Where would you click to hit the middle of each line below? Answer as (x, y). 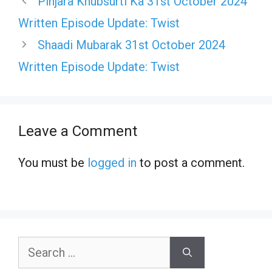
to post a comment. (191, 162)
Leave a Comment (78, 131)
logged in (112, 162)
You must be (53, 162)
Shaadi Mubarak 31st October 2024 (131, 45)
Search (33, 245)
